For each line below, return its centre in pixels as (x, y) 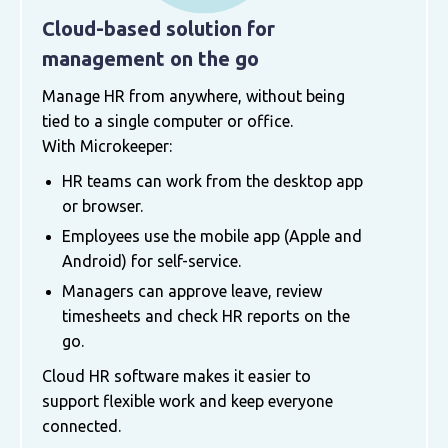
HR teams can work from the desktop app (212, 180)
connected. (81, 425)
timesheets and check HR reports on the (206, 315)
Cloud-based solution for (158, 28)
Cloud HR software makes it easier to (176, 375)
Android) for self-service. (151, 260)
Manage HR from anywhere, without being (193, 95)
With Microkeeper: (107, 145)
